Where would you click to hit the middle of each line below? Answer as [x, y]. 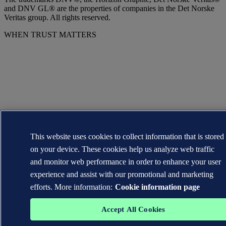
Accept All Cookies [133, 209]
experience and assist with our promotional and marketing [122, 174]
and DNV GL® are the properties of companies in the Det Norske [109, 8]
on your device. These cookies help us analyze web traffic [123, 149]
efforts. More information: [72, 187]
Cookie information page [158, 187]
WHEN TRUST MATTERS [50, 34]
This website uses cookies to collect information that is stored [127, 136]
